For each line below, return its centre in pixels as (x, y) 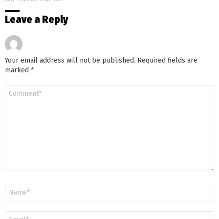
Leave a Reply (36, 19)
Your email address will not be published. (70, 60)
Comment (19, 88)
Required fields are (167, 60)
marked (18, 70)
